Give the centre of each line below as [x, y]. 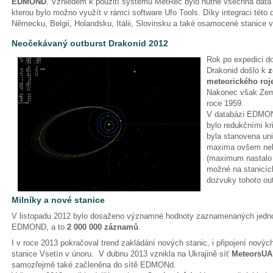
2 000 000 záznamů [103, 227]
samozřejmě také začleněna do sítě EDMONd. [95, 265]
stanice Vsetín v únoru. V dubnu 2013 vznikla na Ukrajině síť [122, 254]
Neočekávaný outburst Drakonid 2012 [90, 43]
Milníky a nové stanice [59, 200]
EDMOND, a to [39, 227]
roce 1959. [226, 103]
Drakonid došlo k [237, 70]
